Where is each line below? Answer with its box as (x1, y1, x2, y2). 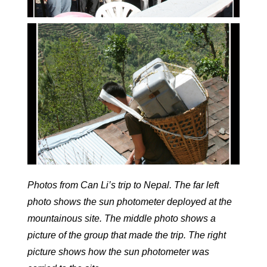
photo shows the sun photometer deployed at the (27, 196, 232, 207)
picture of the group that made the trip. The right (27, 229, 226, 240)
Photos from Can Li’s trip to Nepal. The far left (27, 179, 219, 190)
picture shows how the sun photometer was (27, 246, 209, 257)
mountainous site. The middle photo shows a (27, 213, 216, 223)
